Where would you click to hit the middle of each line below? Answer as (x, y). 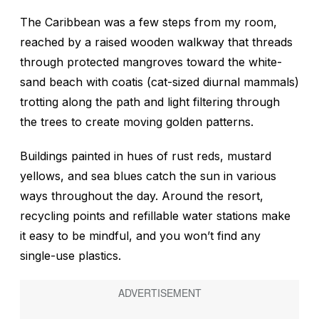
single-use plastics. (70, 256)
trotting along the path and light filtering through (150, 102)
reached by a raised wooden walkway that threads (156, 42)
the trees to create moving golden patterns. (137, 122)
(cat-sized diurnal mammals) (221, 82)
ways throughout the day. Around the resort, (142, 196)
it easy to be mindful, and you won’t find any (140, 236)
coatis (127, 82)
